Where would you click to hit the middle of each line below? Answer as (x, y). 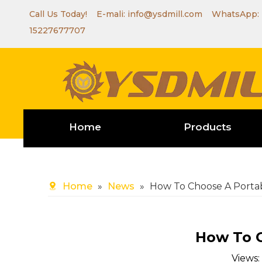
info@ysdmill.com (165, 14)
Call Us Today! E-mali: (78, 14)
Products (208, 127)
